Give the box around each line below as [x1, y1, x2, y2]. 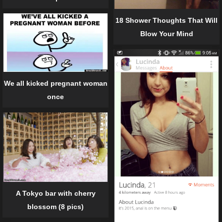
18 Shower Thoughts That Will [115, 16, 218, 24]
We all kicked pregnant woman [3, 79, 108, 88]
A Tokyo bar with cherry [15, 189, 96, 198]
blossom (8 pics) [27, 203, 84, 211]
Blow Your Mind [140, 29, 193, 38]
